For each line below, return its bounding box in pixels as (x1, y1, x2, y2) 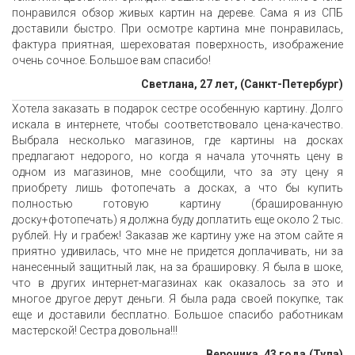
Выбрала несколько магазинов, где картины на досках (12, 134, 343, 147)
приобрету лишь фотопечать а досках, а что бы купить (12, 181, 343, 195)
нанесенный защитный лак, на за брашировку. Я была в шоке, (12, 261, 343, 274)
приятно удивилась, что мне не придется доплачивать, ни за (12, 245, 343, 258)
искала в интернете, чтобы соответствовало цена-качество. (12, 118, 343, 132)
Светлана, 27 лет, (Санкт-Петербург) (141, 78, 343, 91)
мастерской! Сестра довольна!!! (12, 324, 177, 338)
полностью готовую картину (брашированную (12, 197, 343, 211)
